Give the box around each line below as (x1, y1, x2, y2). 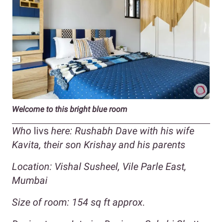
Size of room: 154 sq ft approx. (12, 196, 145, 208)
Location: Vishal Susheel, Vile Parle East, (12, 160, 186, 172)
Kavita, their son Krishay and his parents (12, 138, 188, 151)
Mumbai (12, 174, 48, 186)
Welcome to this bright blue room (12, 104, 127, 114)
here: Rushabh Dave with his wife (49, 124, 194, 137)
